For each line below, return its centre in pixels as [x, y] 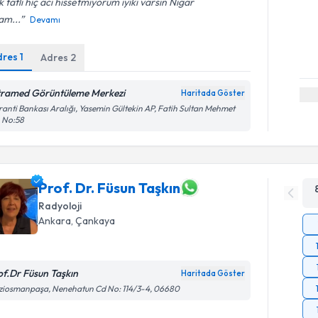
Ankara [55, 221]
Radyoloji [60, 206]
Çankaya [95, 221]
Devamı [45, 20]
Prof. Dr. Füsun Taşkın [110, 187]
